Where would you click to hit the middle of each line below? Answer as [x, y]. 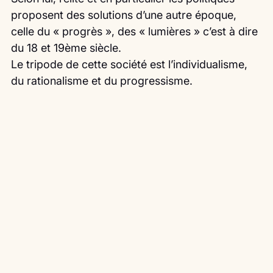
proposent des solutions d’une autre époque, [125, 15]
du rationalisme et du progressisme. [102, 81]
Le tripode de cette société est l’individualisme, [131, 65]
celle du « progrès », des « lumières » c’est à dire [136, 32]
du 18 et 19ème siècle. [66, 48]
